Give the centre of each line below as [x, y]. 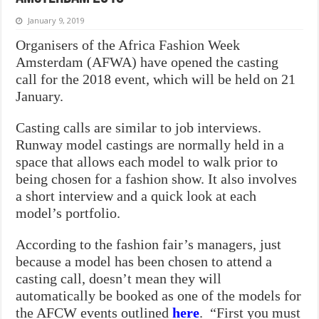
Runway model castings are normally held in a [150, 144]
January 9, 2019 [56, 20]
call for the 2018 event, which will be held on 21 [156, 79]
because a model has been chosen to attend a [144, 261]
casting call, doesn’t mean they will [119, 278]
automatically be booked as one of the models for [159, 295]
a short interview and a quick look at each [136, 195]
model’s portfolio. [68, 213]
